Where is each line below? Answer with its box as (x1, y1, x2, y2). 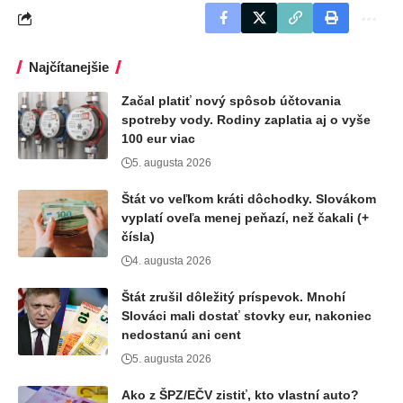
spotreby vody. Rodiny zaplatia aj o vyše (121, 112, 371, 128)
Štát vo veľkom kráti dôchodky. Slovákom (121, 192, 376, 207)
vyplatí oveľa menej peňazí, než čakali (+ (121, 210, 369, 226)
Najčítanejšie (29, 59, 109, 76)
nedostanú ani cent (121, 327, 241, 343)
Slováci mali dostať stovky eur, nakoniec (121, 309, 372, 324)
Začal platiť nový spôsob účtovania (121, 94, 341, 109)
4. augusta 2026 (132, 255, 211, 268)
